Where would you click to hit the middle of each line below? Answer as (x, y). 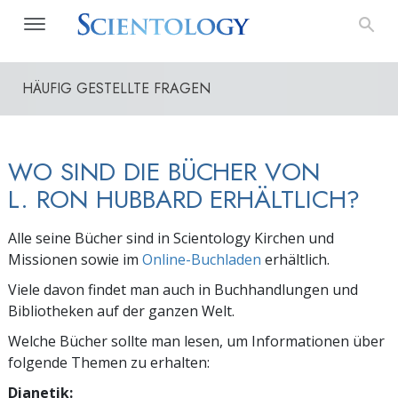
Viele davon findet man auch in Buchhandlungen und (183, 290)
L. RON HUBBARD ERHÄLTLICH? (184, 199)
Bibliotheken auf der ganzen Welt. (121, 311)
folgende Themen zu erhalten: (109, 362)
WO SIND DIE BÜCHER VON (164, 172)
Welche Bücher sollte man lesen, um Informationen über (196, 341)
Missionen (43, 259)
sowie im (110, 259)
